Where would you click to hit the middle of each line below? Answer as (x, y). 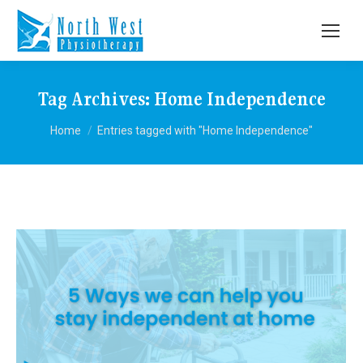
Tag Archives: (96, 99)
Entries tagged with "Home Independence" (205, 130)
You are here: (90, 122)
